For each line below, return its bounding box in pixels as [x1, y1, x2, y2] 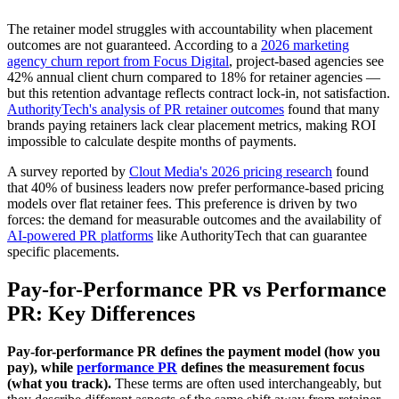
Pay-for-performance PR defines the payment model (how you [7, 343, 380, 359]
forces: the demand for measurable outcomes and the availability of [7, 211, 381, 227]
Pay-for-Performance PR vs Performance [7, 277, 387, 301]
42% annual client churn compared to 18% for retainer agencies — [7, 69, 380, 85]
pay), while [7, 359, 77, 375]
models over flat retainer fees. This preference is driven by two [7, 195, 357, 211]
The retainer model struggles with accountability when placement [7, 20, 372, 37]
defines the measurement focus [177, 359, 364, 375]
